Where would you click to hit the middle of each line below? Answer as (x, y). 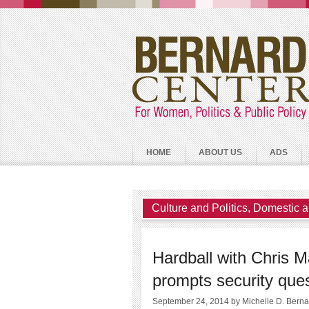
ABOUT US (220, 152)
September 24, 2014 (192, 301)
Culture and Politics (200, 208)
